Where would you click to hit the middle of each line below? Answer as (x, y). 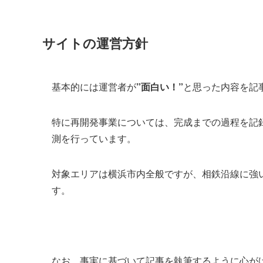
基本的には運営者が (94, 86)
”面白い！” (160, 86)
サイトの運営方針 (95, 43)
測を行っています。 (94, 138)
